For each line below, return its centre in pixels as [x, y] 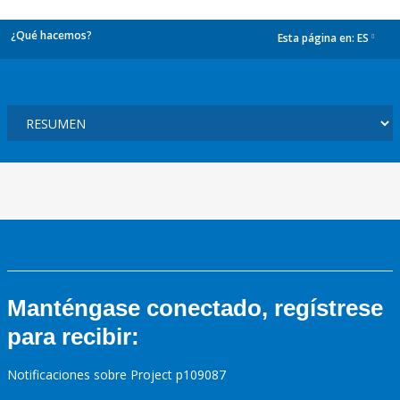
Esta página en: [317, 38]
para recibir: [73, 337]
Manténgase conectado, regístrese [195, 308]
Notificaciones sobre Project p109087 [117, 375]
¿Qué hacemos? [51, 35]
